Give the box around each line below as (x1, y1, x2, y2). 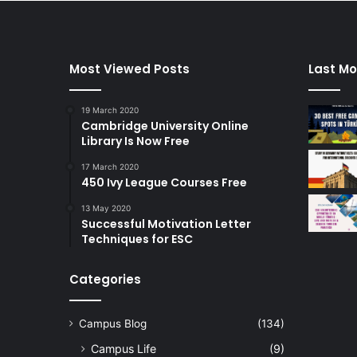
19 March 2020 (81, 105, 139, 115)
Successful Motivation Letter (81, 216, 251, 232)
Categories (69, 271, 141, 288)
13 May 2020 (81, 203, 131, 213)
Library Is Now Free (81, 133, 190, 149)
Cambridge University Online (81, 118, 249, 134)
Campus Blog (79, 317, 147, 330)
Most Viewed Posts (69, 61, 190, 77)
